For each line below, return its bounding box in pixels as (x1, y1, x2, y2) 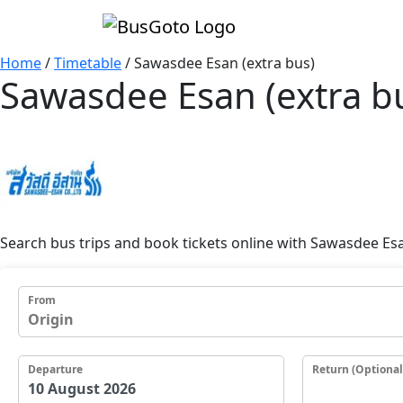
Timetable (54, 52, 121, 73)
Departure (28, 361, 83, 377)
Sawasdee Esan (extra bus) (134, 52, 315, 73)
